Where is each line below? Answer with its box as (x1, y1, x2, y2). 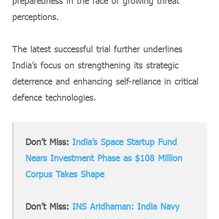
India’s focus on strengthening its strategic (12, 60, 178, 71)
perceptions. (12, 11, 59, 22)
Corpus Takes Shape (25, 168, 105, 179)
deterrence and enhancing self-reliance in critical (12, 76, 198, 87)
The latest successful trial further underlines (12, 44, 182, 55)
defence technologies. (12, 92, 96, 103)
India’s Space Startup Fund (72, 136, 177, 147)
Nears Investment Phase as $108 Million (25, 152, 183, 163)
